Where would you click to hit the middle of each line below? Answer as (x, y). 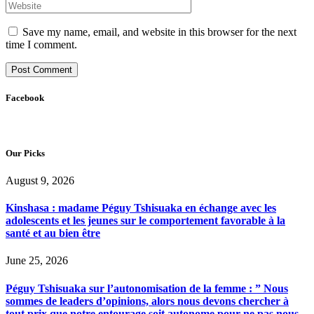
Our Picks (25, 153)
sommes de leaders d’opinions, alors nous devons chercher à (147, 301)
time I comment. (41, 45)
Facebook (25, 98)
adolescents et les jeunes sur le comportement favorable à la (145, 221)
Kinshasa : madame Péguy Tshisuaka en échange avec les (141, 208)
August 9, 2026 (40, 180)
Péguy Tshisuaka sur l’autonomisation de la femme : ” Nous (147, 288)
